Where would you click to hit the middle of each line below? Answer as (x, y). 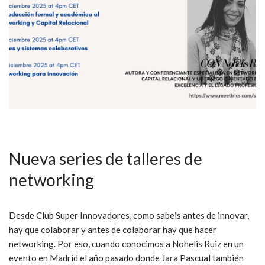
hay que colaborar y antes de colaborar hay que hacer (113, 229)
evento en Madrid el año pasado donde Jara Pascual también (126, 258)
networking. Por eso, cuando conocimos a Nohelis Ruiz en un (126, 243)
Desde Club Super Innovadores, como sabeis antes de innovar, (129, 215)
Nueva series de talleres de (106, 158)
